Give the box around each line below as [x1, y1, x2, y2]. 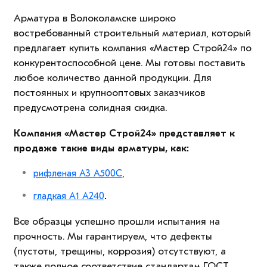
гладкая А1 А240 [33, 191, 104, 202]
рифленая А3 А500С [33, 168, 122, 179]
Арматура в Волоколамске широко [13, 13, 176, 24]
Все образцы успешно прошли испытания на [13, 216, 220, 228]
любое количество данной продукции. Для [13, 72, 212, 84]
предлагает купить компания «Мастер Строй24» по [13, 42, 252, 54]
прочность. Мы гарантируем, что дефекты [13, 231, 212, 243]
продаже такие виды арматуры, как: [13, 142, 189, 154]
